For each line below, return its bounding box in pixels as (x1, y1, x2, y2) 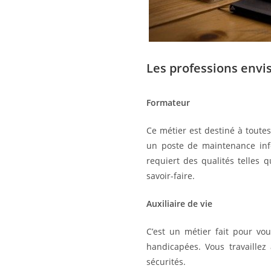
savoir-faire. (146, 170, 195, 182)
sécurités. (146, 256, 186, 268)
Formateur (146, 97, 190, 109)
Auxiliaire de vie (146, 198, 212, 210)
